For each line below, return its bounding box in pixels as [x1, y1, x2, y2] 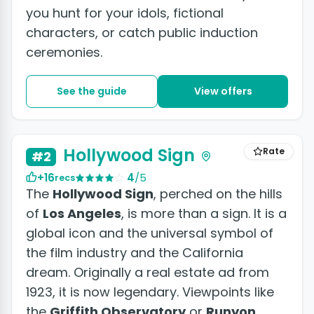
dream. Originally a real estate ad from [26, 263, 269, 281]
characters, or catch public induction [26, 24, 258, 42]
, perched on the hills [153, 184, 282, 203]
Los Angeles [43, 204, 121, 222]
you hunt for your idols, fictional [26, 4, 224, 22]
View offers [193, 84, 252, 99]
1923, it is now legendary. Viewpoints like [26, 282, 274, 301]
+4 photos [239, 111, 285, 123]
